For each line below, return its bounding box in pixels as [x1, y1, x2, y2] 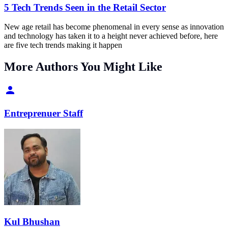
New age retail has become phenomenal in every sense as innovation [4, 22, 224, 32]
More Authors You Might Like [4, 60, 162, 74]
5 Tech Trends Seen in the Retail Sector [4, 2, 166, 13]
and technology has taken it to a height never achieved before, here [4, 32, 218, 41]
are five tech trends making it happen [4, 41, 122, 50]
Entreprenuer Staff [4, 108, 83, 119]
